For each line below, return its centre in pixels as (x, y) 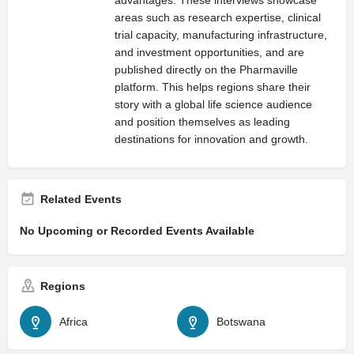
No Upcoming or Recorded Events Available (137, 230)
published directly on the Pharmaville (206, 69)
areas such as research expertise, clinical (218, 17)
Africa (73, 321)
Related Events (81, 199)
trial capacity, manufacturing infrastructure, (221, 34)
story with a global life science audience (213, 104)
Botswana (241, 321)
